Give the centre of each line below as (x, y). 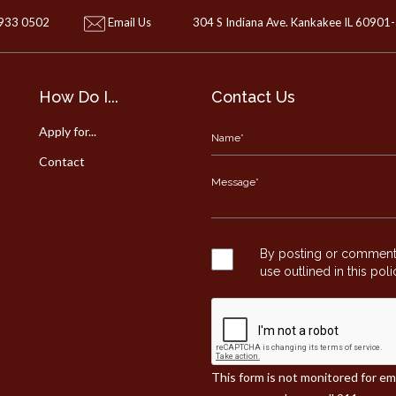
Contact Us (253, 97)
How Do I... (79, 97)
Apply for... (68, 132)
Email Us (128, 23)
